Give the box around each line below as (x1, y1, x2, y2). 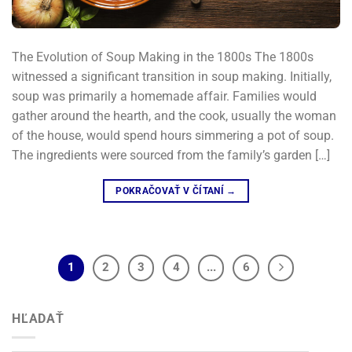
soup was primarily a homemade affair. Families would (12, 89, 317, 104)
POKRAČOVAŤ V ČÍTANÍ (115, 185, 227, 197)
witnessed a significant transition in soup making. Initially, (12, 69, 332, 85)
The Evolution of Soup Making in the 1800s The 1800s (12, 49, 313, 65)
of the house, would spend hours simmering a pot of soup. (12, 128, 334, 144)
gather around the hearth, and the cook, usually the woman (12, 108, 336, 124)
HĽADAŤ (12, 310, 64, 326)
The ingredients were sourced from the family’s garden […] (12, 148, 330, 163)
